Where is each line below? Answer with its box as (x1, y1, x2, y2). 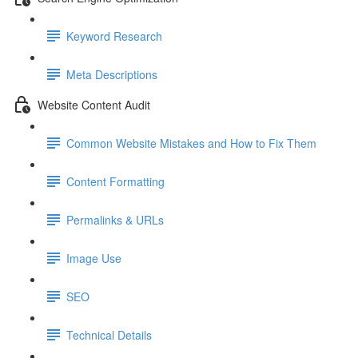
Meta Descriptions (66, 66, 157, 82)
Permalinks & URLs (66, 211, 164, 228)
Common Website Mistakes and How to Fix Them (66, 134, 316, 151)
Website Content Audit (38, 96, 150, 113)
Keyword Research (66, 27, 162, 44)
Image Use (66, 249, 121, 266)
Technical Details (66, 326, 152, 343)
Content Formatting (66, 173, 165, 189)
